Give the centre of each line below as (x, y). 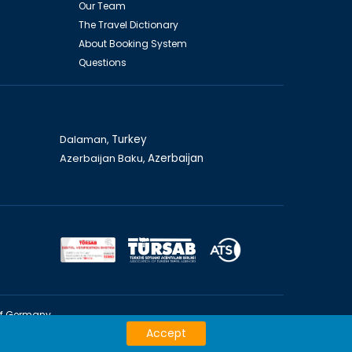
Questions (102, 62)
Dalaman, (85, 139)
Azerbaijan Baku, (103, 158)
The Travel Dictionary (128, 24)
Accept (166, 333)
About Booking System (132, 43)
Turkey (129, 139)
